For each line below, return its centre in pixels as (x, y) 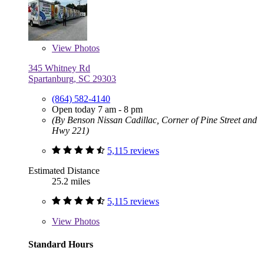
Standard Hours (61, 244)
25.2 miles (71, 181)
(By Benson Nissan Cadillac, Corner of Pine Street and (154, 120)
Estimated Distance (64, 170)
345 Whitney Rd (59, 68)
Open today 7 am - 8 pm (97, 109)
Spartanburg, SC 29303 (72, 78)
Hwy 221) (70, 130)
